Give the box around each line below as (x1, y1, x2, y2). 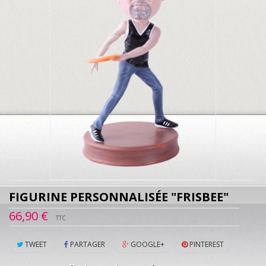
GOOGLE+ (129, 239, 164, 250)
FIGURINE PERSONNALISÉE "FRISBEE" (9, 189, 229, 205)
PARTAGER (68, 239, 105, 250)
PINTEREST (188, 239, 224, 250)
